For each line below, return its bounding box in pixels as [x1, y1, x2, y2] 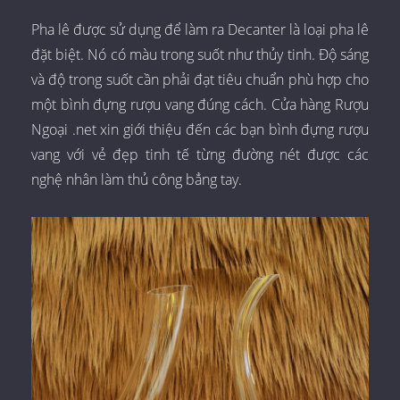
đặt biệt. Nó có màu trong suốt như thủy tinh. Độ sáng [31, 44, 369, 64]
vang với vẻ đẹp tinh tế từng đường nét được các [31, 144, 369, 164]
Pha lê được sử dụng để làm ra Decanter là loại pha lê [31, 19, 369, 39]
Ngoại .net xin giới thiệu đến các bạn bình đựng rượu [31, 119, 369, 139]
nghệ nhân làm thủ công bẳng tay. [31, 169, 242, 189]
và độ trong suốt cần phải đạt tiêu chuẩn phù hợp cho [31, 69, 369, 89]
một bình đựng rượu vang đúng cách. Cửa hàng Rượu [31, 94, 369, 114]
